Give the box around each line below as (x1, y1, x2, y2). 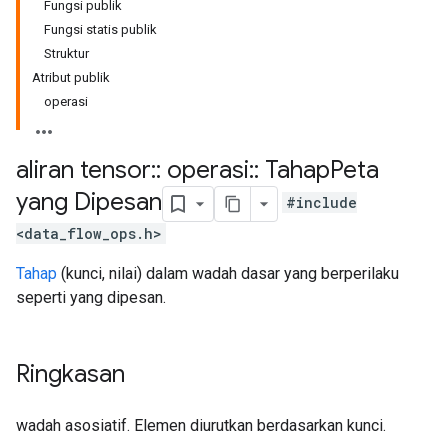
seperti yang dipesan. (16, 288, 166, 307)
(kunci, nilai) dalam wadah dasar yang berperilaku (57, 264, 399, 283)
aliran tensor (16, 155, 151, 185)
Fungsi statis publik (44, 22, 157, 37)
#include (286, 193, 357, 213)
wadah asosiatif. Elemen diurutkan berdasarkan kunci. (16, 416, 386, 435)
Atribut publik (32, 70, 110, 85)
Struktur (44, 46, 89, 61)
